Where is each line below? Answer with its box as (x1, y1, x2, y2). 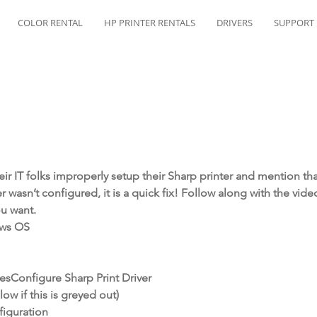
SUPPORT (274, 16, 314, 29)
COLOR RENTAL (18, 16, 83, 29)
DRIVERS (217, 16, 253, 29)
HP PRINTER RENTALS (104, 16, 195, 29)
